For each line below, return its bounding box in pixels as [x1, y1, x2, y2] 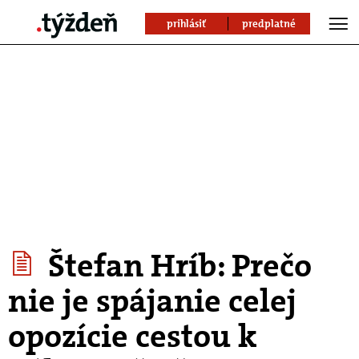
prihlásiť [167, 17, 207, 30]
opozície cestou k [8, 316, 257, 357]
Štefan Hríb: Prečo [41, 245, 312, 287]
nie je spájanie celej [8, 280, 296, 322]
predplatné [242, 17, 296, 30]
